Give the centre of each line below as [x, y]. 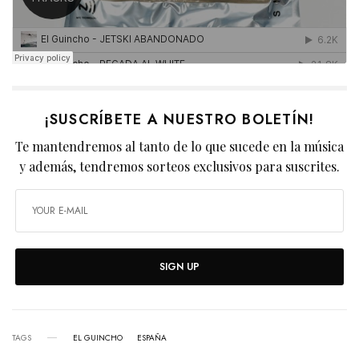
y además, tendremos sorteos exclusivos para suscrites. [179, 166]
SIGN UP [179, 266]
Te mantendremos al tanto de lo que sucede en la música [179, 146]
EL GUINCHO [98, 337]
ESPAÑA [152, 337]
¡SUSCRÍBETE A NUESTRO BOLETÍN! [179, 119]
